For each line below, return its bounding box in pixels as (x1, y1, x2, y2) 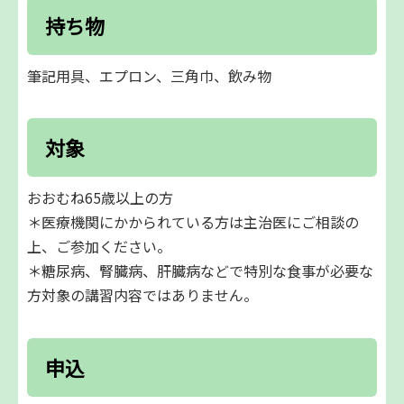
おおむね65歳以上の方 (27, 187, 173, 209)
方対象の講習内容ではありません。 (27, 284, 258, 307)
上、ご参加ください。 (27, 235, 171, 258)
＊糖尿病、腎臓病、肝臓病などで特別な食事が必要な (27, 260, 373, 282)
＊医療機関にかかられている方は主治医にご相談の (27, 211, 359, 234)
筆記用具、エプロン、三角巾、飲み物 (27, 64, 271, 87)
